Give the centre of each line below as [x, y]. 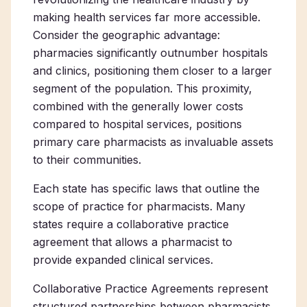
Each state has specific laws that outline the [146, 188]
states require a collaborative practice [131, 224]
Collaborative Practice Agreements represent [150, 288]
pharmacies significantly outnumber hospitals [150, 53]
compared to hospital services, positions [137, 124]
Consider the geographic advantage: [126, 35]
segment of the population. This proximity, [143, 88]
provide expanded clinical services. [123, 260]
